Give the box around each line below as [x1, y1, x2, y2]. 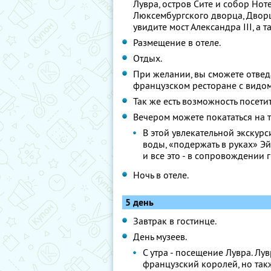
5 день [125, 196, 154, 209]
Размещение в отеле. [133, 36, 221, 48]
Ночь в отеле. [133, 169, 189, 181]
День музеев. [133, 230, 187, 243]
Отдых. [133, 52, 162, 64]
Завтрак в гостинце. [133, 215, 217, 227]
